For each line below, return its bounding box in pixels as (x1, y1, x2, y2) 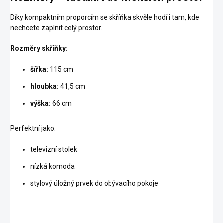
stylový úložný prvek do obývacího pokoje (30, 179, 158, 187)
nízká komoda (30, 162, 75, 170)
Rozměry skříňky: (10, 44, 68, 52)
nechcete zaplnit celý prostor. (10, 24, 102, 32)
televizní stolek (30, 145, 77, 153)
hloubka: (30, 82, 59, 90)
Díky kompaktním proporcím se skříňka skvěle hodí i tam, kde (10, 13, 199, 21)
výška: (30, 99, 51, 107)
